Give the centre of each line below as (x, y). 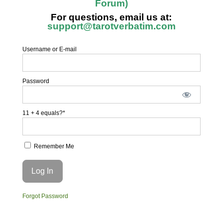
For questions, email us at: (111, 17)
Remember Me (53, 146)
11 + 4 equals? (42, 113)
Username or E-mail (49, 49)
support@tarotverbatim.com (111, 26)
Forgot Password (45, 196)
